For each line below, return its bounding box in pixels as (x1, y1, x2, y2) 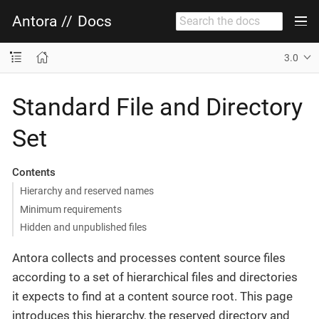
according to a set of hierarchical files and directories (12, 270, 298, 285)
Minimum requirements (19, 203, 122, 215)
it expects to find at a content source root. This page (12, 289, 293, 304)
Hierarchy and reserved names (19, 185, 154, 197)
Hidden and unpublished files (19, 221, 147, 233)
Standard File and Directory (12, 92, 303, 121)
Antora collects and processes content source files (12, 251, 286, 266)
